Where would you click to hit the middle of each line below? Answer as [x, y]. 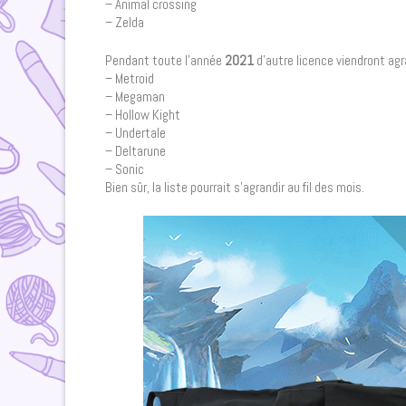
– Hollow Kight [143, 114]
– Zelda [125, 23]
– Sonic [125, 169]
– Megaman [135, 96]
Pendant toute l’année [165, 60]
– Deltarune [135, 150]
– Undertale [135, 132]
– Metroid [130, 78]
